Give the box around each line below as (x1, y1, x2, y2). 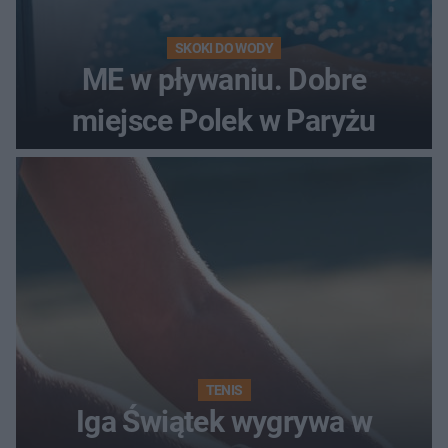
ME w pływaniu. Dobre (81, 61, 367, 97)
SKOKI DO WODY (174, 39, 274, 56)
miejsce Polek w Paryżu (72, 102, 376, 138)
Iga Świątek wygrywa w (75, 403, 373, 439)
